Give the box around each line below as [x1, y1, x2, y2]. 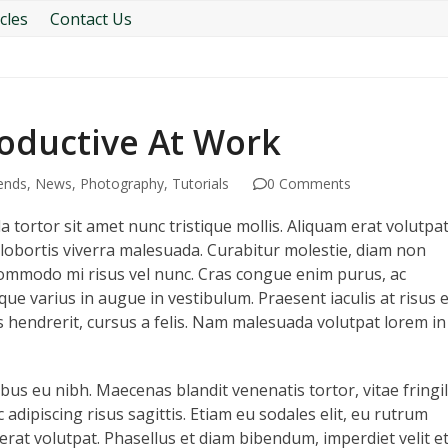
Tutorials [171, 174, 229, 193]
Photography [79, 174, 164, 193]
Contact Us [50, 8, 133, 30]
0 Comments [266, 174, 351, 193]
